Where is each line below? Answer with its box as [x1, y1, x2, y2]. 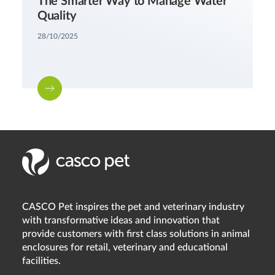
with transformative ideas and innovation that [21, 215, 220, 225]
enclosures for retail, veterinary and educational [21, 242, 228, 252]
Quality [37, 9, 77, 22]
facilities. [21, 255, 61, 266]
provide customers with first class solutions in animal [21, 228, 250, 239]
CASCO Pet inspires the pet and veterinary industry [21, 201, 244, 212]
